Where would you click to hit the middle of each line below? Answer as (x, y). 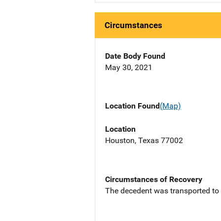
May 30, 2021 (129, 68)
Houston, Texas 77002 (144, 140)
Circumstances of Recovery (154, 179)
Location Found (132, 106)
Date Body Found (135, 56)
